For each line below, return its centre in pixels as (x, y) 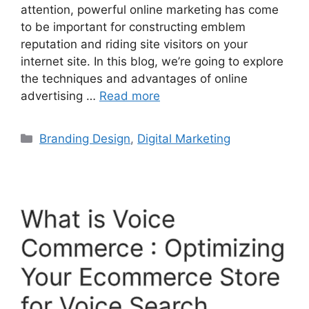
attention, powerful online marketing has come (150, 9)
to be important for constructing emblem (133, 27)
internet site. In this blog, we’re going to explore (152, 61)
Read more (130, 96)
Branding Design (85, 138)
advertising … (60, 96)
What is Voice (98, 218)
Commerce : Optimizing (153, 247)
